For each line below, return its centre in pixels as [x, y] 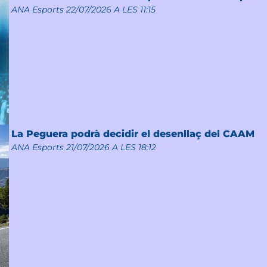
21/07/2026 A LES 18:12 [111, 147]
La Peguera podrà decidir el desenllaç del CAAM [133, 133]
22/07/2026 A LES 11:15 [111, 9]
